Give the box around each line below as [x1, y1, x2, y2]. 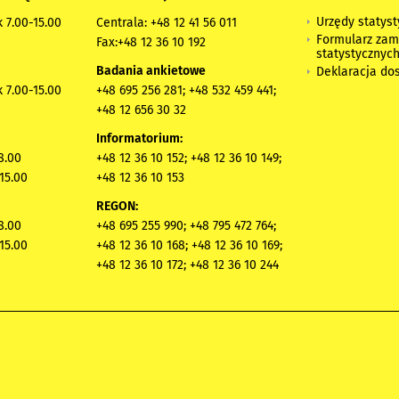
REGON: [96, 198, 138, 214]
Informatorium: [96, 130, 183, 146]
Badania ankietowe [96, 62, 206, 78]
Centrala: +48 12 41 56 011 [96, 14, 237, 30]
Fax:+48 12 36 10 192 [96, 34, 206, 50]
